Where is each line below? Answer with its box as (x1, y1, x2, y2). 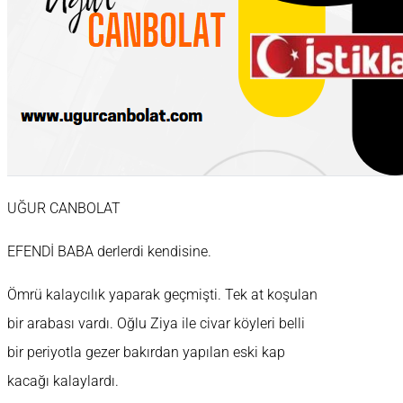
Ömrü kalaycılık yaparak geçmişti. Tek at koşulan (7, 286, 318, 304)
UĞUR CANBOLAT (7, 200, 121, 218)
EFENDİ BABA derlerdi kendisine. (7, 243, 211, 261)
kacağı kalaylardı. (7, 372, 119, 390)
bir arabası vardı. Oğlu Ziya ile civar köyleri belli (7, 315, 305, 333)
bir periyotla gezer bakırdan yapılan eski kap (7, 344, 285, 362)
